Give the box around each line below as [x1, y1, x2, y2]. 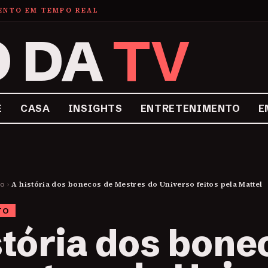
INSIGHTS [68, 102, 123, 114]
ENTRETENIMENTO [140, 102, 240, 114]
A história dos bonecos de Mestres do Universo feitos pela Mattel [11, 179, 263, 189]
